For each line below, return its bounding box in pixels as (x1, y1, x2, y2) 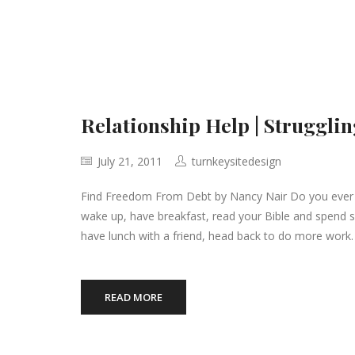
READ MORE (105, 290, 162, 304)
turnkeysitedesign (192, 154, 281, 169)
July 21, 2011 (94, 154, 162, 169)
